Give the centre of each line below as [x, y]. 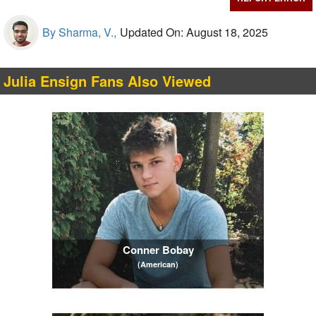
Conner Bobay [158, 249]
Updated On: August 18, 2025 [194, 32]
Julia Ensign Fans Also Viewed [107, 81]
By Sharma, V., [79, 32]
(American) [158, 264]
